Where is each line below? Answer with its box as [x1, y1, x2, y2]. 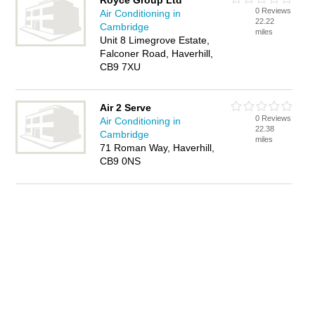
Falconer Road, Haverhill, [100, 48, 214, 59]
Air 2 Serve [100, 102, 152, 113]
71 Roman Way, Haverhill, [100, 142, 215, 153]
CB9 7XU [100, 61, 141, 72]
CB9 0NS [100, 155, 141, 167]
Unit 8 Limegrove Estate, [100, 34, 210, 46]
